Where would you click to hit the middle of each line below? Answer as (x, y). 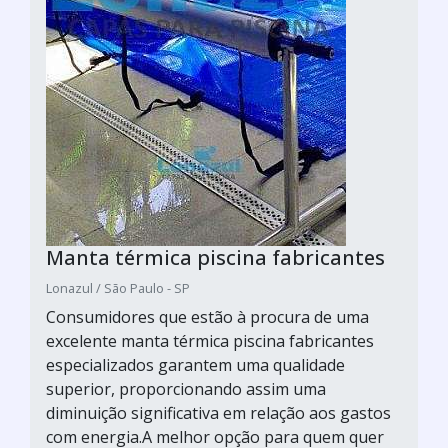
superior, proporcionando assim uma (186, 388)
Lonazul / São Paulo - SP (118, 287)
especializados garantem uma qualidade (195, 364)
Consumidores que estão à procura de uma (207, 316)
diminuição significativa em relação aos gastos (218, 412)
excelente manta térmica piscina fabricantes (210, 340)
